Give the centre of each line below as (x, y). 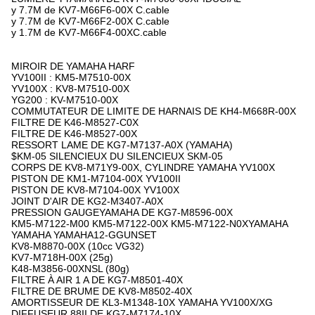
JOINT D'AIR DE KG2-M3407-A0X (87, 201)
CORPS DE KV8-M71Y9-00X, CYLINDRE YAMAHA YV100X (143, 167)
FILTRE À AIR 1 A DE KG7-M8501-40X (97, 280)
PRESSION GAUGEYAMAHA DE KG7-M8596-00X (122, 212)
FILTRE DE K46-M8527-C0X (75, 122)
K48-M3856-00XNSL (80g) (70, 269)
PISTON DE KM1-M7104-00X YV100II (96, 179)
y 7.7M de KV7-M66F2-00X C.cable (90, 21)
